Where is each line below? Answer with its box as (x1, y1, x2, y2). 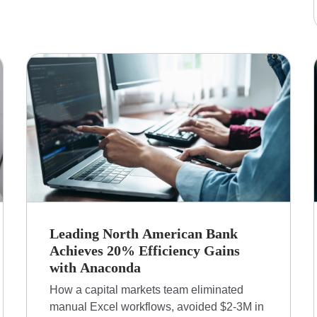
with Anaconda (50, 260, 142, 276)
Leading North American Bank (50, 226, 238, 242)
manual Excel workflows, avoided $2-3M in (50, 301, 265, 313)
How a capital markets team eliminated (50, 284, 244, 296)
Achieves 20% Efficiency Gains (50, 243, 241, 259)
